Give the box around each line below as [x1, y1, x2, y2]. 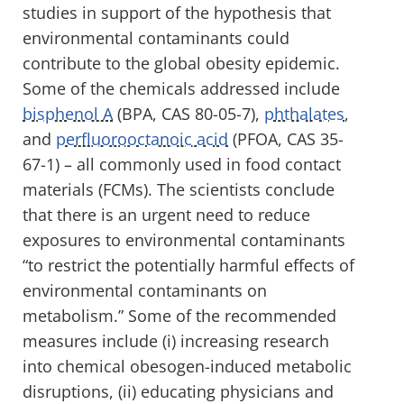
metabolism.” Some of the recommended [23, 304, 336, 326]
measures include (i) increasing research [23, 329, 329, 352]
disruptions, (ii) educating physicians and [23, 380, 334, 402]
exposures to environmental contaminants [23, 228, 345, 251]
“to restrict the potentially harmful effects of [23, 253, 354, 276]
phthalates [264, 102, 344, 124]
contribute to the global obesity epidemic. [23, 51, 340, 74]
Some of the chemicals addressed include [23, 77, 340, 99]
